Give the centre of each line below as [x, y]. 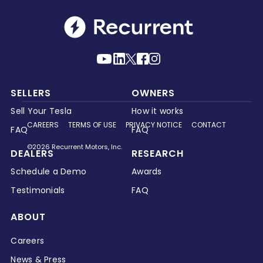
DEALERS [33, 153]
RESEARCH [158, 153]
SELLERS [31, 93]
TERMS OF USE [92, 124]
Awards [147, 171]
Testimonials [38, 190]
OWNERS [153, 93]
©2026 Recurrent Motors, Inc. [75, 146]
